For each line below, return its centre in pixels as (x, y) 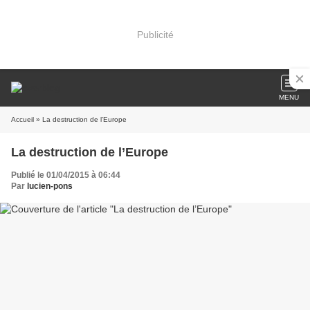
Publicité (155, 34)
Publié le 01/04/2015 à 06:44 (66, 175)
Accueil (22, 119)
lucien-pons (50, 186)
